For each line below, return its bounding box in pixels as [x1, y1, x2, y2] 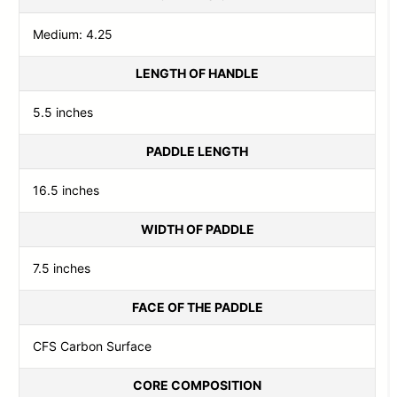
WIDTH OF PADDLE [140, 221, 254, 237]
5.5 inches [33, 104, 94, 120]
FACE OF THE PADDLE [131, 299, 263, 315]
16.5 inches [33, 182, 100, 198]
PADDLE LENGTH [146, 143, 248, 159]
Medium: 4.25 [33, 26, 113, 42]
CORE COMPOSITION [133, 377, 261, 393]
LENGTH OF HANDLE [136, 65, 259, 81]
